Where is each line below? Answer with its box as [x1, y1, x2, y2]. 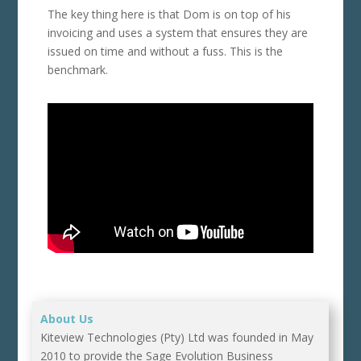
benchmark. [47, 61, 108, 77]
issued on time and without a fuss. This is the [47, 43, 283, 59]
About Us [40, 310, 94, 326]
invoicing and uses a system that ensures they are [47, 24, 308, 40]
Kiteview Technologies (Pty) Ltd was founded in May [40, 329, 314, 345]
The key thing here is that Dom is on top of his [47, 6, 291, 22]
